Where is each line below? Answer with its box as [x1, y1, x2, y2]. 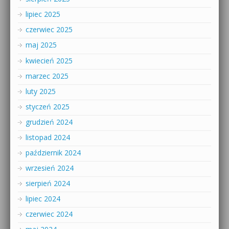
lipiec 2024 [26, 194, 60, 204]
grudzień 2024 [26, 117, 73, 127]
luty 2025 [26, 86, 56, 96]
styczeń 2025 [26, 101, 70, 111]
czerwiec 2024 [26, 209, 73, 219]
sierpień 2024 [26, 178, 70, 189]
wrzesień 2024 [26, 163, 74, 173]
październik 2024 [26, 147, 81, 157]
